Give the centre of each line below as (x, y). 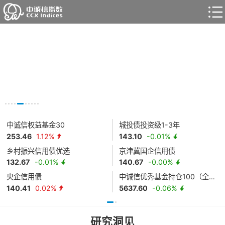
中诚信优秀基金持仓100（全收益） (212, 177)
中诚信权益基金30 (36, 125)
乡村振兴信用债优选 (38, 151)
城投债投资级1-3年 (150, 125)
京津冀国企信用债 (147, 151)
